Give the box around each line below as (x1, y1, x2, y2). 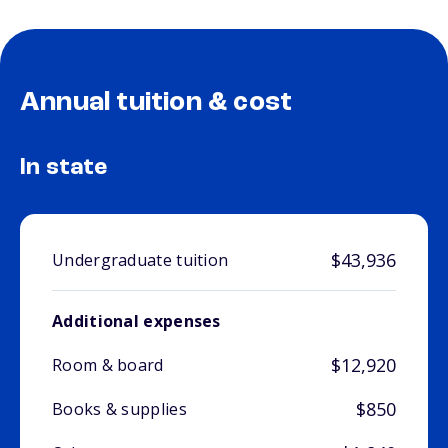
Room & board (52, 354, 164, 377)
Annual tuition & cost (20, 89, 293, 118)
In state (20, 156, 108, 181)
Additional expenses (52, 310, 221, 333)
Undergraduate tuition (52, 249, 229, 272)
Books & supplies (52, 398, 187, 421)
